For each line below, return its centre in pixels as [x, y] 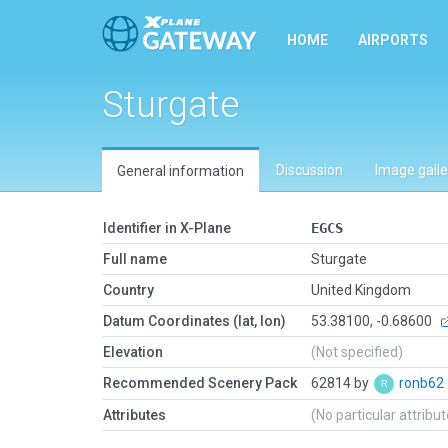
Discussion [309, 170]
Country [128, 290]
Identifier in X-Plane [167, 228]
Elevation [133, 352]
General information [180, 171]
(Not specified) [357, 352]
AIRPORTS [393, 40]
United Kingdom [361, 290]
